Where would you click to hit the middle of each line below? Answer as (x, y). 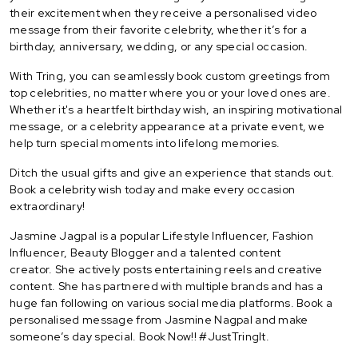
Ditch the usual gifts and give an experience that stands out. (172, 173)
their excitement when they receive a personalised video (163, 13)
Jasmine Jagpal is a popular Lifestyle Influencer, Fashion (162, 236)
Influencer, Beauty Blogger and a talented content (145, 253)
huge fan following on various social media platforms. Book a (171, 303)
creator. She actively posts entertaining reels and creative (166, 270)
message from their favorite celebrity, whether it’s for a (159, 30)
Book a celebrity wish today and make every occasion (153, 190)
